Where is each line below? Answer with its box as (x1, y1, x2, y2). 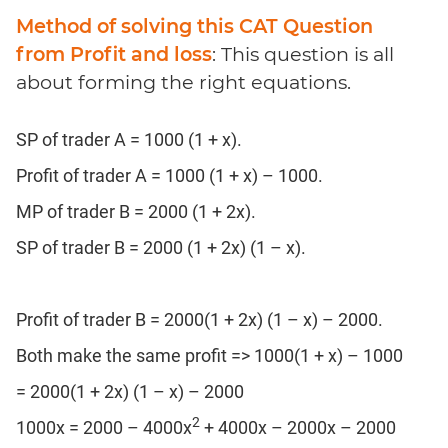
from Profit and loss (16, 41, 212, 66)
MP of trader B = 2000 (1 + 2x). (16, 200, 256, 222)
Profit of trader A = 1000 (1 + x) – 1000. (16, 164, 323, 186)
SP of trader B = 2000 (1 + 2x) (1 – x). (16, 236, 306, 258)
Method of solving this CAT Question (16, 13, 373, 38)
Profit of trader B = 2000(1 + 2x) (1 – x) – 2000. (16, 308, 383, 330)
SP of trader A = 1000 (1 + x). (16, 128, 242, 150)
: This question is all (212, 41, 394, 66)
